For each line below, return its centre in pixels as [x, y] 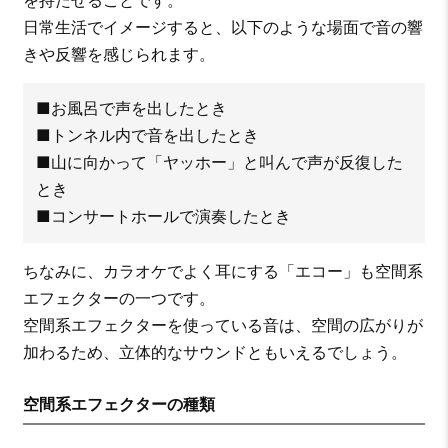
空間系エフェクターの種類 [118, 404]
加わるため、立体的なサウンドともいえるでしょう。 [214, 352]
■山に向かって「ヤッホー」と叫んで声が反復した [219, 162]
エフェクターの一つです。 [118, 298]
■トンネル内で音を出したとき [147, 135]
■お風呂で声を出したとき [131, 108]
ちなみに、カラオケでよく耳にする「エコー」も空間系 [222, 271]
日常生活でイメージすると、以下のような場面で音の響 [222, 26]
